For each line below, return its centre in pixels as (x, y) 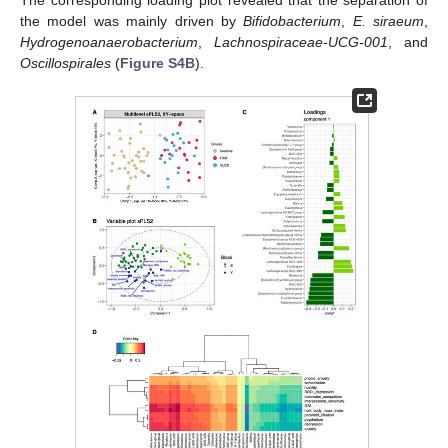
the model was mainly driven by (132, 20)
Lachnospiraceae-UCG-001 (301, 41)
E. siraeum (388, 20)
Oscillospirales (65, 62)
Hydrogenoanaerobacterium (109, 41)
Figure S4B (157, 62)
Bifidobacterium (292, 20)
